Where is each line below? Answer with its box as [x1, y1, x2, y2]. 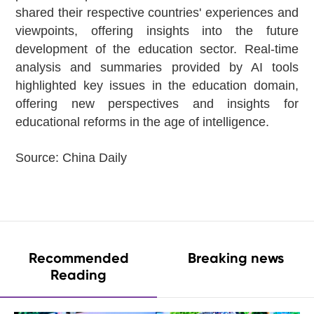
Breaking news [187, 250, 284, 267]
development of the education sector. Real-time [15, 42, 299, 57]
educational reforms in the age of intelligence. [15, 115, 270, 130]
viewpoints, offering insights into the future [15, 24, 299, 39]
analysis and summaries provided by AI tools [15, 60, 299, 75]
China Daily [62, 151, 128, 165]
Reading [50, 266, 107, 284]
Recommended [28, 250, 129, 267]
